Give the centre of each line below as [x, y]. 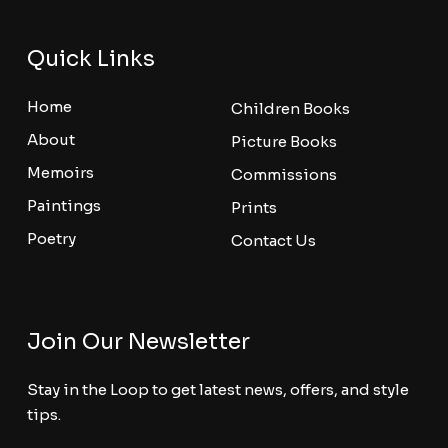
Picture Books [284, 142]
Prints [254, 208]
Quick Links [90, 59]
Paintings [63, 206]
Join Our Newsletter [138, 342]
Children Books [291, 109]
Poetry [51, 239]
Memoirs [60, 173]
